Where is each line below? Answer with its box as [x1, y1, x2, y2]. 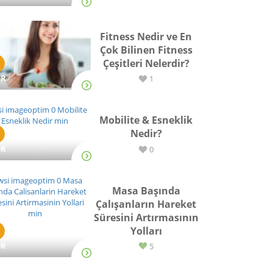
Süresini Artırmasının [93, 211, 199, 224]
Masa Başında [112, 184, 180, 197]
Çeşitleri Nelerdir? [102, 57, 190, 70]
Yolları [130, 224, 162, 238]
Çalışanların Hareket [96, 197, 197, 211]
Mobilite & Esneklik [99, 113, 193, 127]
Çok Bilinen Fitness [99, 43, 193, 57]
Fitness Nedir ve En [100, 30, 193, 43]
